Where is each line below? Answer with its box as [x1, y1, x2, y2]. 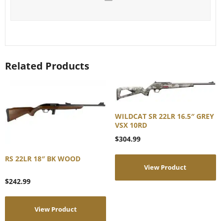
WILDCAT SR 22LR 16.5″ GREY [114, 111, 214, 121]
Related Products [5, 59, 89, 73]
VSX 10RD [114, 120, 147, 130]
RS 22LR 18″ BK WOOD [5, 153, 80, 163]
